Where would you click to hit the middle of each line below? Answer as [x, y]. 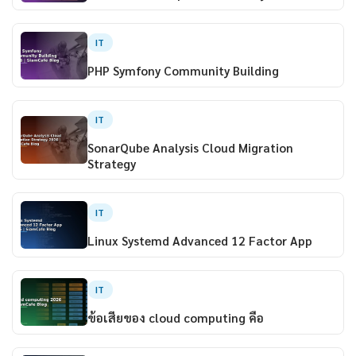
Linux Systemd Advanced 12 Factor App [199, 240]
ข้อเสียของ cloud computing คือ [175, 317]
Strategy [111, 163]
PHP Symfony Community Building [183, 71]
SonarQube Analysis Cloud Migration [190, 147]
